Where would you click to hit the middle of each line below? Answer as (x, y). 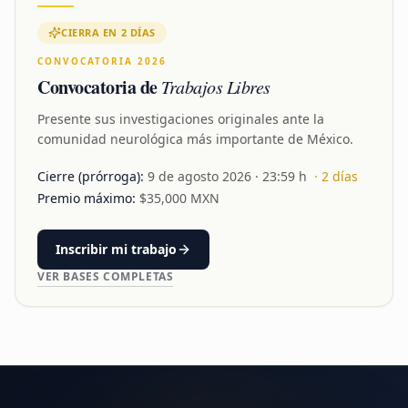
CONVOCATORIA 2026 (102, 61)
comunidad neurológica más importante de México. (195, 139)
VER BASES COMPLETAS (106, 276)
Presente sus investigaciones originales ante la (181, 119)
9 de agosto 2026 (199, 176)
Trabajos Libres (216, 87)
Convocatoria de (99, 87)
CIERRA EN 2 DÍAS (108, 32)
